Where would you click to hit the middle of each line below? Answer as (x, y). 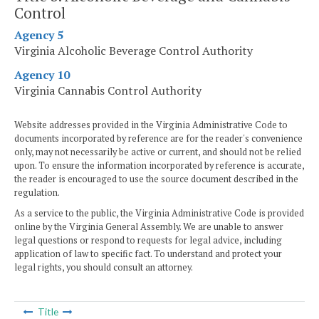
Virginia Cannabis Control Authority (108, 91)
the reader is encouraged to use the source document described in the (156, 179)
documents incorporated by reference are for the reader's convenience (158, 139)
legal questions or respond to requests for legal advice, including (148, 241)
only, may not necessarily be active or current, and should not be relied (158, 152)
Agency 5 (39, 35)
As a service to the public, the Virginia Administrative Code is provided (159, 214)
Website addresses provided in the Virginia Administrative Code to (151, 125)
